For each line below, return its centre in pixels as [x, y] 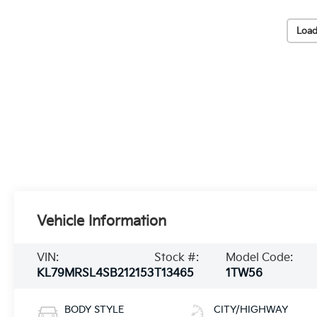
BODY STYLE [94, 309]
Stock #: [176, 258]
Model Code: [260, 258]
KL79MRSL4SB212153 [96, 273]
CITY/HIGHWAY [251, 309]
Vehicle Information [102, 221]
